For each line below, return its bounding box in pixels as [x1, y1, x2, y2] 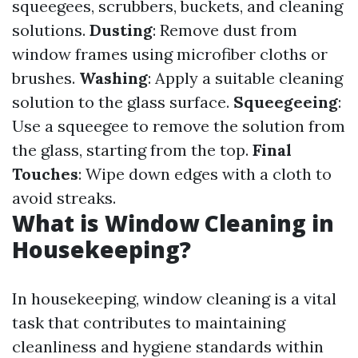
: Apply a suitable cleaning [148, 68, 343, 88]
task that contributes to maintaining [12, 312, 285, 332]
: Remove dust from [153, 20, 297, 40]
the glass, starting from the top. [12, 140, 253, 160]
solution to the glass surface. [12, 92, 233, 112]
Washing [79, 68, 148, 88]
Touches [12, 164, 78, 184]
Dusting [89, 20, 153, 40]
